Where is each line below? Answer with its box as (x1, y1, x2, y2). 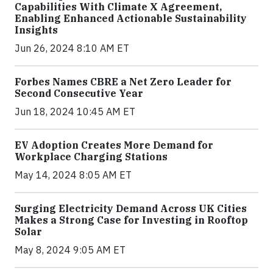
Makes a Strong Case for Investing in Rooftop (15, 214, 248, 226)
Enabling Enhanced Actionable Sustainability (15, 12, 247, 24)
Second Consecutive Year (15, 87, 143, 99)
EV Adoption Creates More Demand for (15, 139, 213, 151)
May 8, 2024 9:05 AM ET (15, 244, 126, 256)
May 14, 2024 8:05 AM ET (15, 169, 132, 181)
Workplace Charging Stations (15, 151, 168, 163)
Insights (15, 24, 58, 36)
